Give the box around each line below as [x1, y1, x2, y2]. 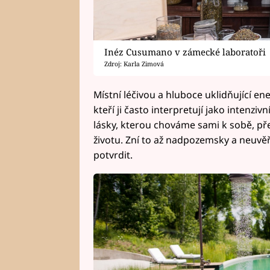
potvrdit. [93, 148, 133, 162]
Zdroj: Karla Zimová [104, 59, 165, 68]
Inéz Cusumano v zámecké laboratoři [104, 45, 266, 58]
